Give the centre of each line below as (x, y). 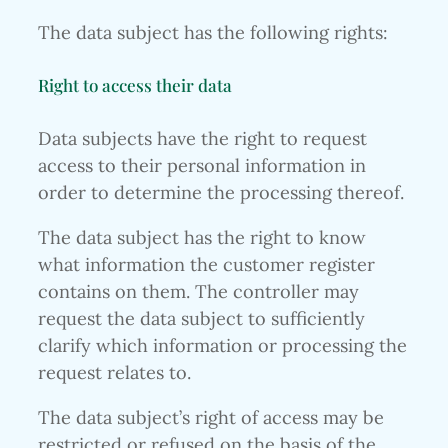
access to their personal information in (202, 165)
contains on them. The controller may (198, 292)
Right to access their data (135, 85)
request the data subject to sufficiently (201, 319)
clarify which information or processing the (222, 346)
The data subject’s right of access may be (211, 418)
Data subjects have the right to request (202, 138)
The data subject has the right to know (202, 238)
